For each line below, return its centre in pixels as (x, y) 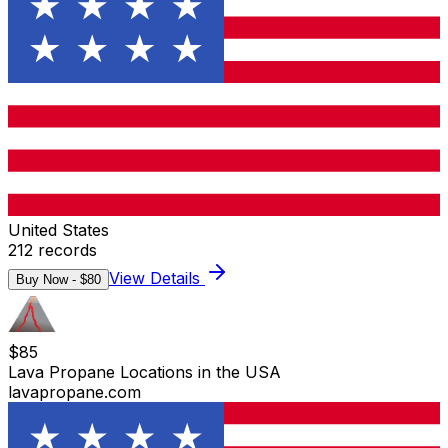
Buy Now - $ (51, 279)
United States (58, 229)
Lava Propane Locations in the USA (144, 371)
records (65, 249)
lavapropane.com (74, 391)
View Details (157, 277)
